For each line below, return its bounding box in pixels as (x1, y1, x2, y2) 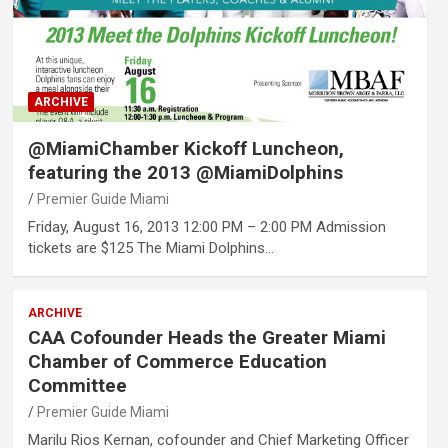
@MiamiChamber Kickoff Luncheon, (27, 136, 344, 160)
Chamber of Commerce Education (27, 349, 327, 373)
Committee (27, 373, 127, 397)
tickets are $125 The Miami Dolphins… (27, 238, 274, 257)
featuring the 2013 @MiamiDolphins (27, 160, 343, 184)
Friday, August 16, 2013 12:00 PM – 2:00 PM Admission (27, 217, 386, 236)
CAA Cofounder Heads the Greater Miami (27, 325, 386, 349)
